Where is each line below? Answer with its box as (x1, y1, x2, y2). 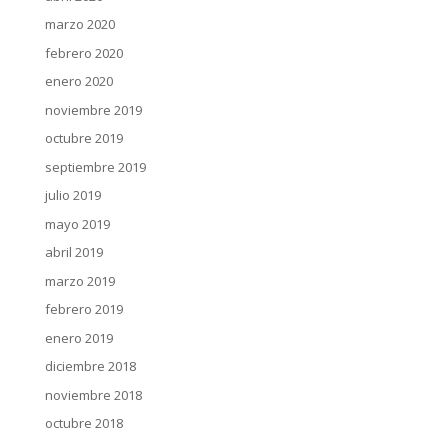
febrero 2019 (44, 300, 123, 318)
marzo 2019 (44, 271, 115, 290)
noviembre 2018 (44, 385, 142, 404)
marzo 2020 (44, 15, 115, 33)
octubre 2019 (44, 129, 123, 147)
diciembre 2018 (44, 357, 136, 375)
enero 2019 (44, 328, 113, 347)
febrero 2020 (44, 43, 123, 62)
